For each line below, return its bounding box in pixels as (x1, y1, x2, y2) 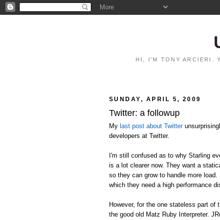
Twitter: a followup (109, 108, 180, 118)
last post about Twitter (120, 122, 183, 130)
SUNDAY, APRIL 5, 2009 (109, 96, 201, 103)
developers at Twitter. (109, 132, 169, 139)
